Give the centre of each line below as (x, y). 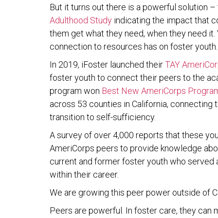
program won (76, 91)
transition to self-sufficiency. (103, 117)
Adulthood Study (81, 20)
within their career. (84, 175)
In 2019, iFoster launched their (107, 65)
